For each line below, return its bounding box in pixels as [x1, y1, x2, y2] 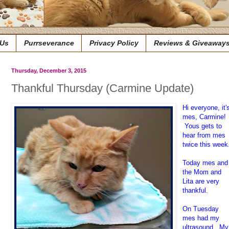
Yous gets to [182, 122, 222, 130]
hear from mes [182, 131, 226, 140]
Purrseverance [24, 39, 74, 48]
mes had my [182, 214, 220, 222]
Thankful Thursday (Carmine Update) [11, 82, 194, 95]
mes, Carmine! [182, 113, 226, 121]
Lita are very [182, 177, 220, 186]
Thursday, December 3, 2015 [11, 67, 86, 74]
